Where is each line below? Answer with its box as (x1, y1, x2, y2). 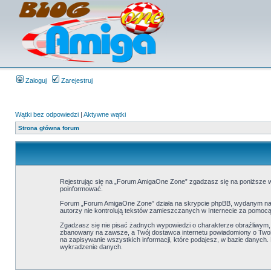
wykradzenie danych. (59, 243, 123, 250)
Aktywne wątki (83, 111, 126, 118)
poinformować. (59, 185, 103, 192)
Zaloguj (24, 77, 47, 84)
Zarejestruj (59, 77, 93, 84)
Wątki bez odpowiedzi (15, 111, 79, 118)
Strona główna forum (18, 125, 79, 131)
